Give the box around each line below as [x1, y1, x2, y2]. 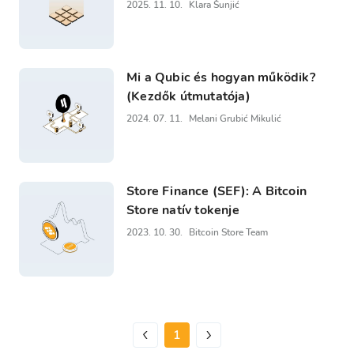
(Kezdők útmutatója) [126, 87, 250, 105]
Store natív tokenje [126, 201, 239, 219]
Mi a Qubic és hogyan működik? [126, 68, 315, 86]
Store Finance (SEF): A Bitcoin [126, 182, 307, 200]
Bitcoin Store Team [189, 225, 268, 239]
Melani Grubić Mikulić [189, 111, 281, 125]
